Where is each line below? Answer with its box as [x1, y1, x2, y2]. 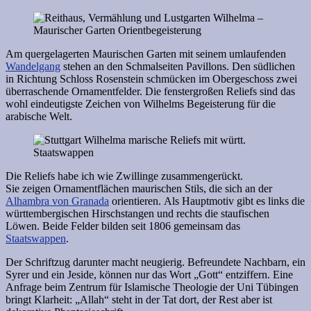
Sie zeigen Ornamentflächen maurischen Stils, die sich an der [6, 182, 272, 194]
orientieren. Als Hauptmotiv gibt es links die [109, 194, 305, 207]
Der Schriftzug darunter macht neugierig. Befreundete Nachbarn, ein [6, 255, 305, 268]
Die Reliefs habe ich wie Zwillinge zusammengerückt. [6, 169, 243, 182]
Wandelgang [6, 60, 60, 72]
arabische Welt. [6, 110, 72, 122]
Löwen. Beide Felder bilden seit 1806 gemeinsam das [6, 219, 240, 232]
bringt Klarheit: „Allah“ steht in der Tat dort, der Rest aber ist [6, 293, 272, 305]
